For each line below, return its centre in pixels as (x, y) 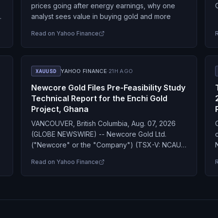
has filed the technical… (69, 166)
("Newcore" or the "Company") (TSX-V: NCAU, (107, 145)
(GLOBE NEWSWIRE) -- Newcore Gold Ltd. (99, 134)
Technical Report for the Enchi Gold (99, 98)
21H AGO (121, 71)
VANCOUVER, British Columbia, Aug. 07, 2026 (103, 123)
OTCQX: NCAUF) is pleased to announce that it (106, 155)
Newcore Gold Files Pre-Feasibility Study (108, 88)
